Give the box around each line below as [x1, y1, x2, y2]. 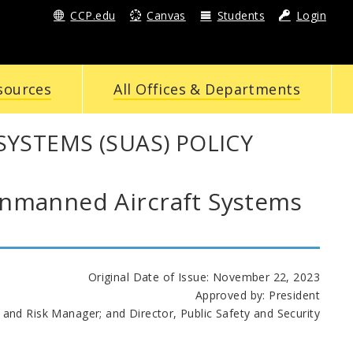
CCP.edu [70, 8, 116, 23]
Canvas [147, 8, 186, 23]
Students [217, 8, 266, 23]
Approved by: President [195, 287, 320, 303]
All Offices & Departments [113, 80, 300, 98]
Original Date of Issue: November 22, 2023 [87, 269, 320, 284]
